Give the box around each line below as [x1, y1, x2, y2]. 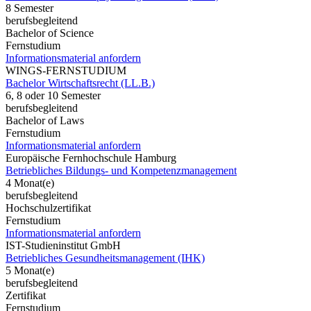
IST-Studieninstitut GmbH [6, 239, 121, 251]
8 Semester [6, 1, 53, 14]
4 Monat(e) [6, 176, 54, 189]
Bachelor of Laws [6, 114, 84, 126]
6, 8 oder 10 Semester [6, 89, 101, 101]
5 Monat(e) [6, 264, 54, 276]
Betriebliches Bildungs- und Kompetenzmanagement [6, 164, 237, 176]
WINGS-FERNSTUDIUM [6, 64, 126, 76]
